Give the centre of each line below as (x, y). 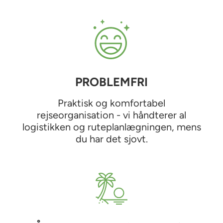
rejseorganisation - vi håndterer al (111, 115)
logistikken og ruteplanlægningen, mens (111, 127)
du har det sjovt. (111, 139)
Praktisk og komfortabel (111, 103)
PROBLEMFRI (111, 82)
